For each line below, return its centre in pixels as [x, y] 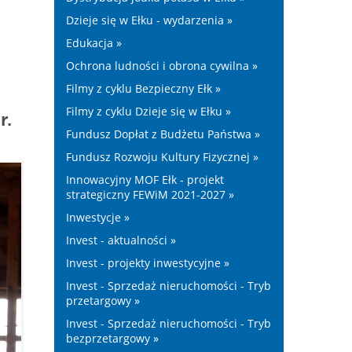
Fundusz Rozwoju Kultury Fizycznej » [162, 157]
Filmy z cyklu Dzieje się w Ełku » [148, 111]
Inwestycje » [97, 217]
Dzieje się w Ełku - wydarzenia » [149, 20]
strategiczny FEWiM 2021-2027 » [150, 194]
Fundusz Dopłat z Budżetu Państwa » [163, 134]
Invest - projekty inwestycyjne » [147, 263]
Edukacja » [93, 43]
